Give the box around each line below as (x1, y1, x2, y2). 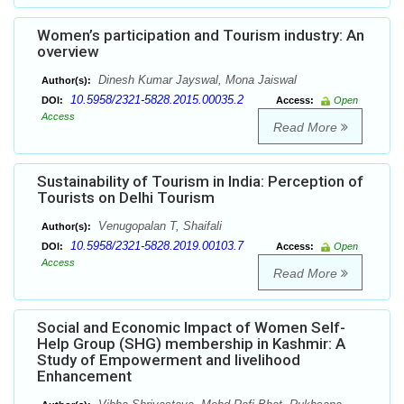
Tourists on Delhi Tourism (37, 188, 215, 207)
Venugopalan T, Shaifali (95, 219, 222, 234)
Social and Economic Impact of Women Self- (37, 318, 345, 337)
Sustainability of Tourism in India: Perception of (37, 172, 363, 191)
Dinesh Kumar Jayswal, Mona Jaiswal (95, 73, 297, 87)
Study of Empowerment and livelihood (37, 351, 300, 370)
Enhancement (37, 367, 132, 386)
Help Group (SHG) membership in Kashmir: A (37, 335, 345, 353)
